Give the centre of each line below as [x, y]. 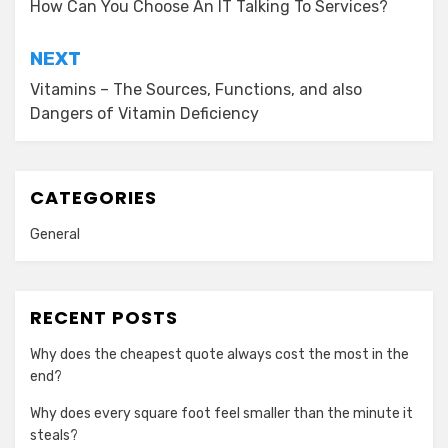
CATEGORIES [93, 198]
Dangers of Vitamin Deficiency [144, 114]
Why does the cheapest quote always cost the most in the [219, 355]
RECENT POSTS [104, 318]
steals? [54, 436]
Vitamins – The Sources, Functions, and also [196, 90]
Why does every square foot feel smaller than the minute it [221, 414]
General [55, 235]
